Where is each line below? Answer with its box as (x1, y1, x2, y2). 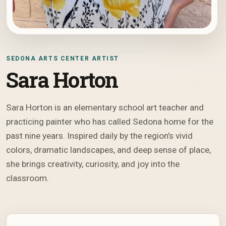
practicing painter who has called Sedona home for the (6, 117, 213, 127)
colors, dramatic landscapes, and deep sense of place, (6, 145, 211, 155)
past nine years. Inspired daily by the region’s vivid (6, 131, 193, 141)
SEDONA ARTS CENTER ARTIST (6, 55, 119, 63)
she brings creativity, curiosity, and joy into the (6, 159, 180, 169)
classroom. (6, 173, 49, 184)
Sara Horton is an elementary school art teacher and (6, 102, 204, 113)
